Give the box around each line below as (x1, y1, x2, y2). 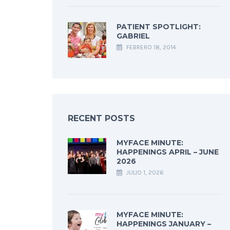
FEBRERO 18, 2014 (125, 44, 176, 51)
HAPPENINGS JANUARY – (117, 219, 211, 228)
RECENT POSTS (68, 113, 135, 123)
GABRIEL (117, 31, 150, 41)
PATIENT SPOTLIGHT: (117, 22, 201, 31)
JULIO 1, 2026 (125, 169, 164, 176)
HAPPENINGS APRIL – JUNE (117, 147, 219, 157)
